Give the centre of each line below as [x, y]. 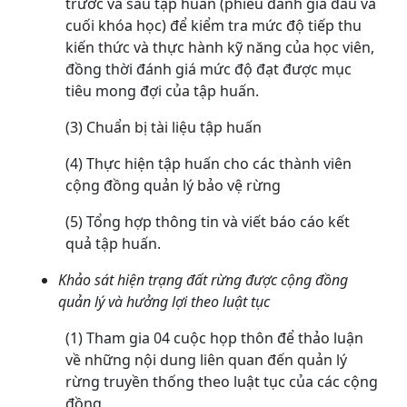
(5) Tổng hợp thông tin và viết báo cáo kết [208, 222]
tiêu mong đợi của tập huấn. [162, 91]
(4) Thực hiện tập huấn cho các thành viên [208, 164]
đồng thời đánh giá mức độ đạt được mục [208, 69]
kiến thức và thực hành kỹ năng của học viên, [220, 48]
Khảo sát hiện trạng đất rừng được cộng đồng [203, 280]
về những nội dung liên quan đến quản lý [206, 360]
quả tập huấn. [113, 244]
